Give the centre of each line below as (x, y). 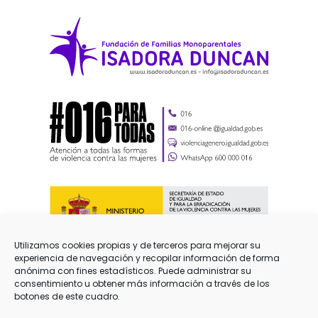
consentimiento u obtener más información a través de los (142, 284)
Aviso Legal (159, 309)
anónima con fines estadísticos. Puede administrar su (133, 271)
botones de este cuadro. (67, 296)
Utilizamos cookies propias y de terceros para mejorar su (137, 245)
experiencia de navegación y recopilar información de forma (147, 258)
